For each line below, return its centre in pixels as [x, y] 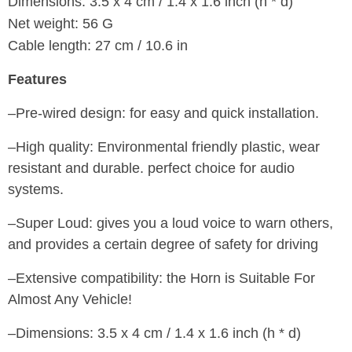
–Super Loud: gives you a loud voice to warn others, [170, 223]
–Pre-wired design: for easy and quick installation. [163, 113]
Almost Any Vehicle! [70, 299]
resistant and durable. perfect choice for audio [151, 168]
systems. [36, 189]
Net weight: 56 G [60, 23]
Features [37, 79]
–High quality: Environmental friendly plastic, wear [164, 147]
